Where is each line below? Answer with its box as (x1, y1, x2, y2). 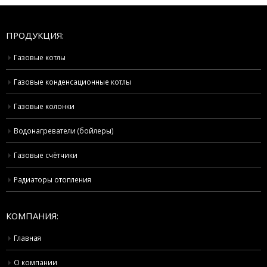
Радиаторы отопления (14, 175, 91, 184)
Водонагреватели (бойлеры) (14, 126, 114, 135)
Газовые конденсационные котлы (14, 77, 131, 86)
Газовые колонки (14, 101, 74, 111)
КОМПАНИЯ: (6, 210, 58, 222)
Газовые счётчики (14, 150, 77, 160)
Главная (14, 233, 41, 243)
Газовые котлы (14, 52, 66, 62)
